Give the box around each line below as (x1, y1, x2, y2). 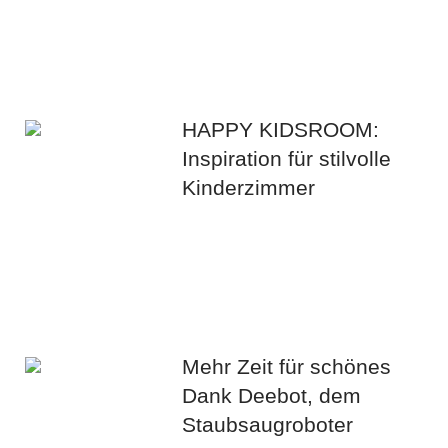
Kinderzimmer (182, 176, 316, 199)
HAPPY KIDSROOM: (182, 118, 380, 141)
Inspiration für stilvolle (182, 147, 392, 170)
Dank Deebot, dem (182, 384, 362, 407)
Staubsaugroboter (182, 413, 354, 436)
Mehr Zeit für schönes (182, 355, 392, 378)
